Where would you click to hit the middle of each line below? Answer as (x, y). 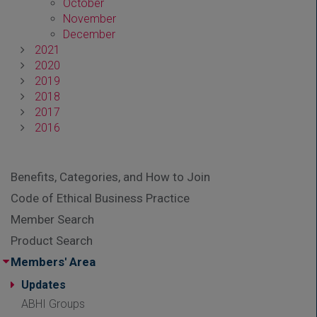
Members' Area (53, 261)
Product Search (52, 240)
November (90, 18)
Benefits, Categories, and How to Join (110, 177)
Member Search (52, 219)
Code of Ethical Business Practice (100, 198)
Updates (44, 284)
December (90, 34)
